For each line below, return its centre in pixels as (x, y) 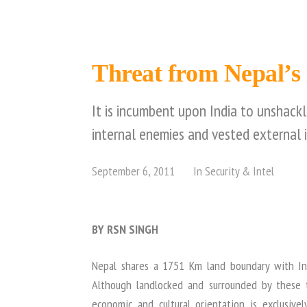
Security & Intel (240, 171)
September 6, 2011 (133, 171)
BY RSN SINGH (125, 229)
